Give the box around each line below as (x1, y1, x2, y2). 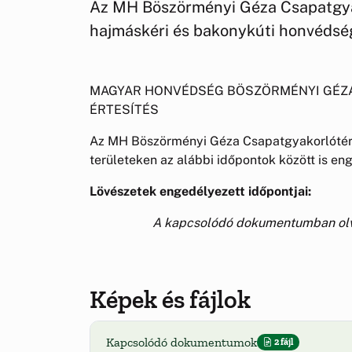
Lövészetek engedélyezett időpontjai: (90, 183, 311, 199)
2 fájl (272, 336, 293, 348)
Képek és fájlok (90, 284, 251, 314)
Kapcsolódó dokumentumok (106, 334, 257, 350)
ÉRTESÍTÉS (90, 101, 162, 117)
